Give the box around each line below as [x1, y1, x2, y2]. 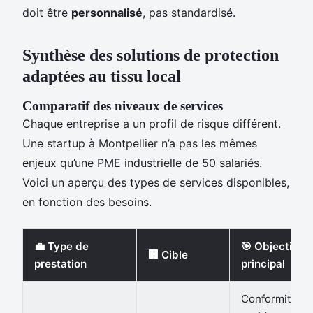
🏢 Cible [148, 247, 188, 261]
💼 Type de [34, 239, 89, 253]
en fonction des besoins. [22, 194, 152, 209]
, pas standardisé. [143, 5, 235, 20]
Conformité [241, 291, 298, 305]
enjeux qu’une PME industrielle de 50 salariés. [22, 155, 262, 170]
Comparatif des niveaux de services [22, 98, 223, 113]
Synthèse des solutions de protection [22, 45, 279, 64]
